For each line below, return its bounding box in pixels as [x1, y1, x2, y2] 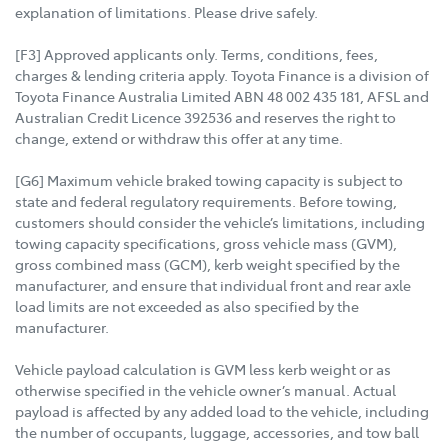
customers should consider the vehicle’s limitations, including [15, 212, 425, 233]
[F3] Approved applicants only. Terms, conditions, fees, [15, 44, 378, 65]
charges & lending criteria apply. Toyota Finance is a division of [15, 65, 429, 86]
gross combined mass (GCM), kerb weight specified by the [15, 254, 400, 275]
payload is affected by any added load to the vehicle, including [15, 401, 429, 422]
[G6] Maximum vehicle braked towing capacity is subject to [15, 170, 403, 191]
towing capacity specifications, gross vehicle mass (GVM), [15, 233, 397, 254]
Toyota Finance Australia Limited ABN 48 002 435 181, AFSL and [15, 86, 429, 107]
